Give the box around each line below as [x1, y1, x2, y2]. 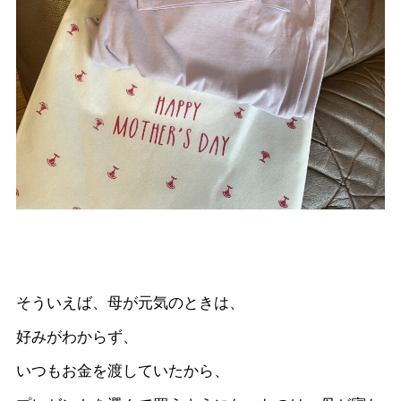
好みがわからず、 [16, 328, 139, 346]
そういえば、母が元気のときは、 [16, 294, 245, 312]
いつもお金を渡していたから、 [16, 363, 230, 380]
